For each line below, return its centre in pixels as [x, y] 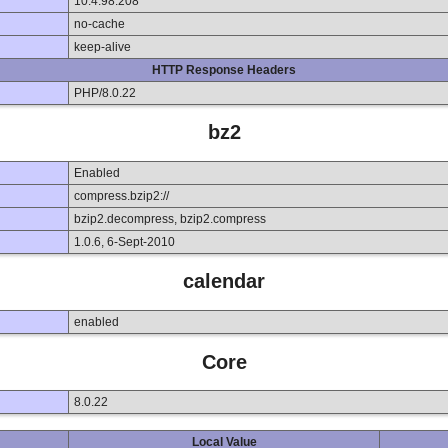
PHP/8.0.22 [105, 92]
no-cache [99, 23]
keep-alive [102, 46]
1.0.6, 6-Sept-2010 [124, 241]
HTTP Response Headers [224, 69]
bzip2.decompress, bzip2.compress [170, 218]
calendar [224, 281]
